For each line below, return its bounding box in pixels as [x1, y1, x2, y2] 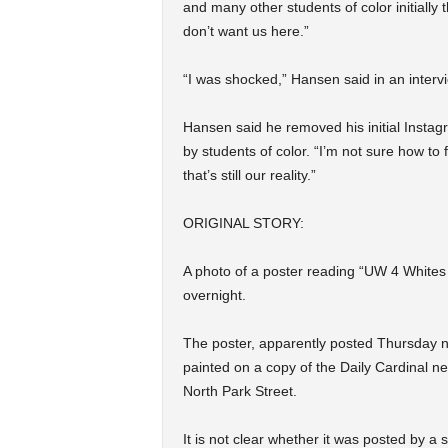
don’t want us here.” [182, 23, 309, 40]
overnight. [182, 287, 246, 304]
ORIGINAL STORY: [182, 215, 304, 232]
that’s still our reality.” [182, 167, 316, 184]
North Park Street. [182, 383, 297, 400]
